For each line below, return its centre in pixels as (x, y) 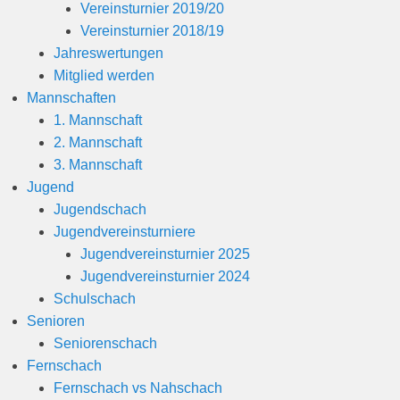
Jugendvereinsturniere (125, 231)
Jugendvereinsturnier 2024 (165, 276)
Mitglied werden (104, 75)
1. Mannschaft (98, 120)
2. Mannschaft (98, 142)
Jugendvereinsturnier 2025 (165, 254)
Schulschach (95, 298)
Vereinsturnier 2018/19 (152, 30)
